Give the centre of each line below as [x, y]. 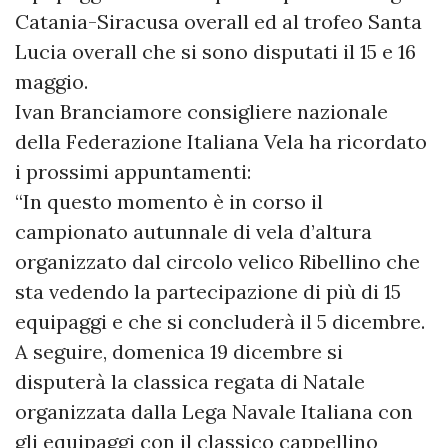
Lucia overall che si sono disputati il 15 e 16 [215, 52]
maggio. [51, 82]
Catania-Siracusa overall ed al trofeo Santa [218, 22]
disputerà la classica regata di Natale [190, 382]
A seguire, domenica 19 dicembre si [179, 352]
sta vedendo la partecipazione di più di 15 [208, 292]
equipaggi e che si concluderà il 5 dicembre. [220, 322]
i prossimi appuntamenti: [133, 172]
